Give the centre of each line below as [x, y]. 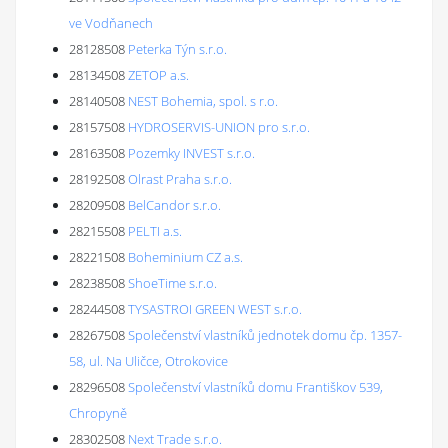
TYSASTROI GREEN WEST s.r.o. [215, 309]
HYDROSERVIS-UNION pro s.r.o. [219, 127]
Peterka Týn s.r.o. [177, 49]
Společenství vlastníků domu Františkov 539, [255, 387]
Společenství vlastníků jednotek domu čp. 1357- [265, 335]
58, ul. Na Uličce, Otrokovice [148, 361]
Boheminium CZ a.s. [185, 257]
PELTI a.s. [155, 231]
